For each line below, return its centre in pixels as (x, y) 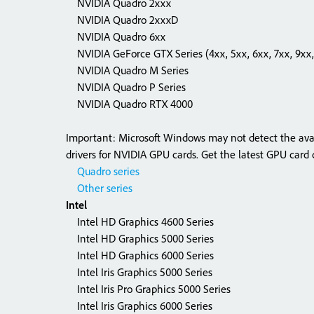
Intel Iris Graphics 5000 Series (139, 272)
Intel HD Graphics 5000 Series (140, 238)
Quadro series (103, 171)
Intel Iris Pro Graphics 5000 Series (148, 289)
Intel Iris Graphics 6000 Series (139, 306)
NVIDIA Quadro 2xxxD (122, 20)
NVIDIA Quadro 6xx (116, 36)
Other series (99, 188)
